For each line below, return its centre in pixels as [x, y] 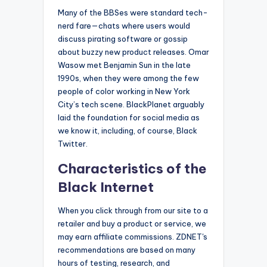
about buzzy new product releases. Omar [133, 52]
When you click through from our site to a [133, 210]
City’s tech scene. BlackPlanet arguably [131, 104]
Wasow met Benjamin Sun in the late [124, 65]
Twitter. [73, 143]
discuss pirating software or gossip [123, 38]
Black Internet [106, 187]
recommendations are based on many [127, 249]
